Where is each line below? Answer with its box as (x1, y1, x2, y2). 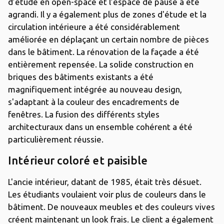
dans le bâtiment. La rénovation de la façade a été (8, 46, 199, 56)
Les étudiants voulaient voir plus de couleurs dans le (8, 189, 206, 199)
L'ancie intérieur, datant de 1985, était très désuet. (8, 176, 201, 186)
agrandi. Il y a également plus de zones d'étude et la (8, 9, 206, 19)
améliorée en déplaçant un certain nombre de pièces (8, 34, 209, 44)
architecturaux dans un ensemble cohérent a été (8, 121, 192, 131)
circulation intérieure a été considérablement (8, 21, 180, 31)
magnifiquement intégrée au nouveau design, (8, 84, 182, 94)
